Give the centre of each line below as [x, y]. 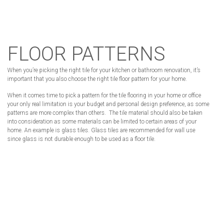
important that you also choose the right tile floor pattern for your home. [97, 79]
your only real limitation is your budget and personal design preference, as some [108, 104]
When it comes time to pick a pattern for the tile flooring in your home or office [104, 95]
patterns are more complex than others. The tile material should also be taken [105, 113]
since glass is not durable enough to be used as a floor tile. [81, 139]
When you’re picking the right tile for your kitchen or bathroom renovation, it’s [104, 70]
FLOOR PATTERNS [86, 54]
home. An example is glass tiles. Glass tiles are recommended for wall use [101, 130]
